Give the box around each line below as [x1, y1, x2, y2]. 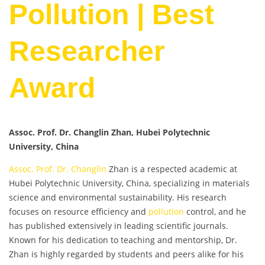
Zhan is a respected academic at [106, 163, 237, 175]
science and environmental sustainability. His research [9, 192, 227, 203]
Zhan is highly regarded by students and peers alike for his [9, 248, 244, 260]
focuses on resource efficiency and [9, 206, 148, 218]
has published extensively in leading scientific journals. [9, 220, 228, 232]
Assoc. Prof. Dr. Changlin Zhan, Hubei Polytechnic [9, 127, 210, 138]
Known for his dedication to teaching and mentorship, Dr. [9, 234, 237, 246]
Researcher [9, 35, 165, 67]
